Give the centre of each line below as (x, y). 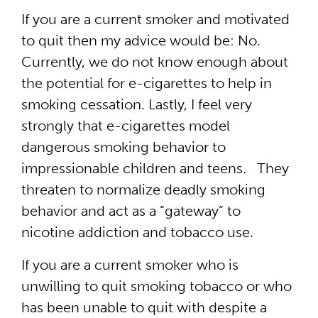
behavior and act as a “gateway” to (131, 211)
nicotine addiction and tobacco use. (137, 232)
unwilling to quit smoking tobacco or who (157, 286)
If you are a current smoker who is (130, 265)
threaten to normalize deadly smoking (143, 190)
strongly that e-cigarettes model (126, 126)
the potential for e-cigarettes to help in (147, 83)
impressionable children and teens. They (155, 168)
